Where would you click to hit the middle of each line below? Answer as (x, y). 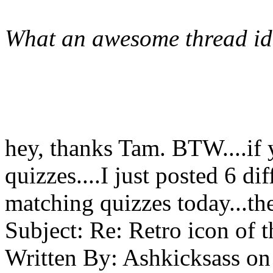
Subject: (44, 230)
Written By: (61, 257)
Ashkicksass (181, 257)
